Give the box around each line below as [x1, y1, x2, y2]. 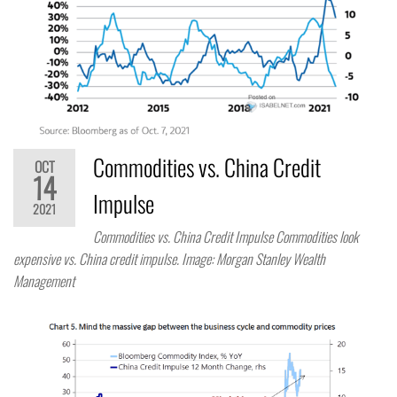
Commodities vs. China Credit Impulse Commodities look [93, 225, 358, 247]
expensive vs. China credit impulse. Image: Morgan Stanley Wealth [13, 247, 325, 269]
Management [13, 269, 74, 292]
